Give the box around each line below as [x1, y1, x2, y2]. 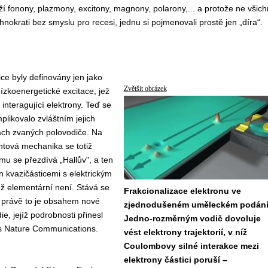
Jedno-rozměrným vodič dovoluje [123, 214, 261, 223]
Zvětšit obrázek [123, 84, 167, 93]
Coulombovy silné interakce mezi [123, 241, 259, 251]
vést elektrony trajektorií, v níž [123, 227, 247, 237]
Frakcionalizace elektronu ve [123, 186, 241, 196]
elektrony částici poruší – [123, 255, 227, 264]
